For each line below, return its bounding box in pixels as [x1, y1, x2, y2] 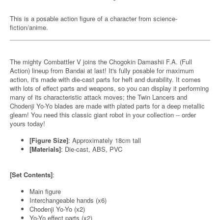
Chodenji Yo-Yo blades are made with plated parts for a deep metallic [10, 101, 205, 110]
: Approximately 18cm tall [68, 136, 141, 145]
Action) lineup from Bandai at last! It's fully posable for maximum [10, 66, 194, 75]
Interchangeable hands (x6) [29, 195, 107, 205]
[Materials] [29, 144, 61, 154]
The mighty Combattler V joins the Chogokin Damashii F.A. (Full [10, 57, 192, 66]
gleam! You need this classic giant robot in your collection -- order [10, 110, 196, 119]
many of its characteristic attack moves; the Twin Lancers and [10, 92, 187, 102]
